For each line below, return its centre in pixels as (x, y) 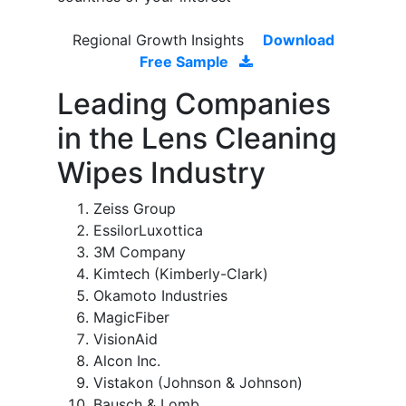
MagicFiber (131, 318)
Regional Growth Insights (160, 40)
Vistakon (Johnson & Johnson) (198, 383)
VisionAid (126, 339)
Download (298, 40)
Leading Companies (194, 104)
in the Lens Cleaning (197, 139)
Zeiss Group (135, 209)
